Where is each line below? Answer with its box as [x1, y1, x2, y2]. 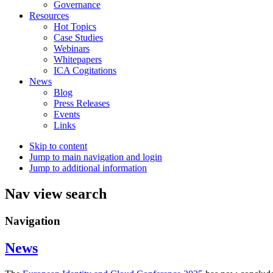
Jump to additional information [29, 163, 147, 174]
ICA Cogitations [54, 65, 116, 76]
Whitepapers [54, 54, 102, 65]
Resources [29, 10, 69, 21]
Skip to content [29, 141, 87, 152]
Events [54, 109, 80, 120]
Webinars [54, 43, 90, 54]
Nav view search [5, 186, 107, 202]
